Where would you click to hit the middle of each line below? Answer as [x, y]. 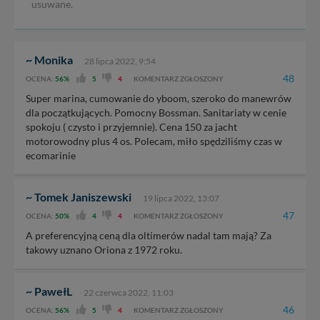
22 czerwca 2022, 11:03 [129, 293]
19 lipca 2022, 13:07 [181, 199]
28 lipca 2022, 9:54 [120, 61]
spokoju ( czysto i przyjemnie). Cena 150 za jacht [131, 127]
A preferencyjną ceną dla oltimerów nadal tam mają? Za [149, 236]
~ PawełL [49, 291]
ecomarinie [51, 156]
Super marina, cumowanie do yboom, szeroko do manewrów [159, 99]
